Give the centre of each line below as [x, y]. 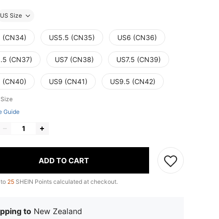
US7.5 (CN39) [139, 60]
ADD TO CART [64, 160]
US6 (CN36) [137, 38]
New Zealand [58, 211]
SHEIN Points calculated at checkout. [66, 182]
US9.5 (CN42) [133, 82]
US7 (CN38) [74, 60]
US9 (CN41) [68, 82]
